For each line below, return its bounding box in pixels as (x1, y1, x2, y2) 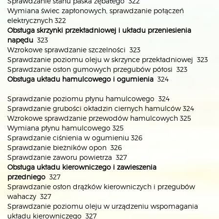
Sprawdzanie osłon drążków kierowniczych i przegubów (7, 182, 195, 191)
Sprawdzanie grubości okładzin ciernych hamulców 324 (7, 104, 194, 112)
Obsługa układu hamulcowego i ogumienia (7, 75, 153, 83)
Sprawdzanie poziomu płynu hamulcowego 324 (7, 94, 170, 103)
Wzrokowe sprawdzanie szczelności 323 (7, 45, 140, 54)
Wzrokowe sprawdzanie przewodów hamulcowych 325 (7, 114, 191, 122)
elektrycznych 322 (7, 16, 66, 24)
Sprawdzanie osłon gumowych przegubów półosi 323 (7, 65, 187, 73)
